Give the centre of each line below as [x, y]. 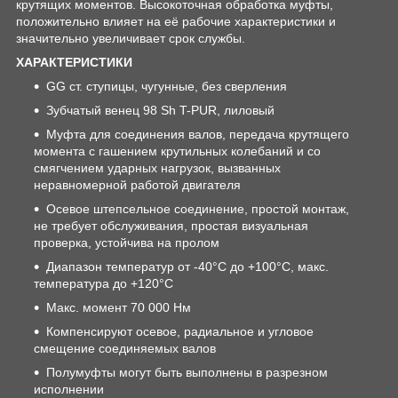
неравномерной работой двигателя [137, 184]
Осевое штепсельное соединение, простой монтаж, [198, 208]
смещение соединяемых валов [125, 348]
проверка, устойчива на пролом [127, 242]
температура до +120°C [103, 283]
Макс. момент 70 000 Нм [119, 307]
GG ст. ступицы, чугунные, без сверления [167, 86]
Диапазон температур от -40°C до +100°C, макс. [187, 266]
